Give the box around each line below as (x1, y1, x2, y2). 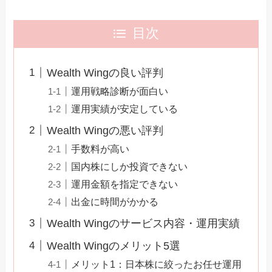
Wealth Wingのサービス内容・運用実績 (47, 217, 240, 229)
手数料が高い (71, 143, 130, 154)
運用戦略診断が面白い (71, 85, 169, 97)
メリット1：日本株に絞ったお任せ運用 (71, 258, 242, 270)
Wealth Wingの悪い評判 (47, 124, 164, 137)
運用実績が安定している (71, 103, 178, 114)
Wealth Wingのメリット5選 (47, 239, 181, 252)
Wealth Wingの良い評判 (47, 66, 164, 79)
